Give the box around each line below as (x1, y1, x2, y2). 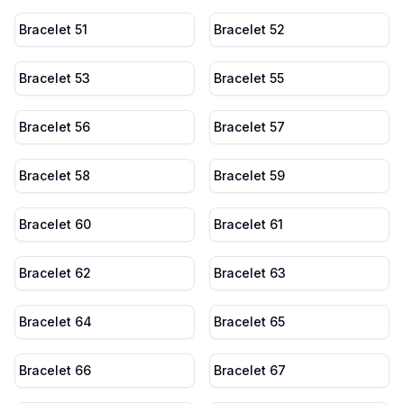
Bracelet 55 (214, 70, 284, 86)
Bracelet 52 (214, 22, 285, 37)
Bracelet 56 (19, 119, 90, 134)
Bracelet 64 (19, 314, 92, 329)
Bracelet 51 (19, 22, 87, 37)
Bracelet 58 (19, 168, 90, 183)
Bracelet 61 (214, 216, 283, 232)
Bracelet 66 (19, 363, 91, 378)
